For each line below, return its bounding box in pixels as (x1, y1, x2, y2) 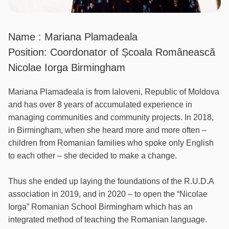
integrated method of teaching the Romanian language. (8, 215, 207, 224)
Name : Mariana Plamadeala (8, 31, 138, 43)
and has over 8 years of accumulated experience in (8, 100, 192, 109)
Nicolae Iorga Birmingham (8, 62, 125, 74)
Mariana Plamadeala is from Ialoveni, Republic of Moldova (8, 87, 219, 97)
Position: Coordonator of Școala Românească (8, 47, 215, 58)
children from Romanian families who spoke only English (8, 139, 214, 148)
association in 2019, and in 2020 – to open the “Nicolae (8, 190, 208, 199)
